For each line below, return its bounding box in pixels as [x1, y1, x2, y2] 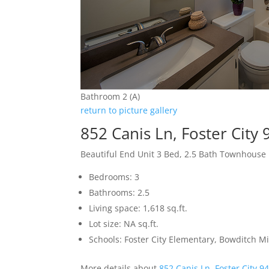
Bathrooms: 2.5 [89, 187, 150, 199]
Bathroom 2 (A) [80, 91, 141, 103]
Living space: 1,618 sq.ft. [89, 202, 188, 214]
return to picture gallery [80, 104, 178, 116]
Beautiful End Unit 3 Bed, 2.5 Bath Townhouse [80, 148, 267, 160]
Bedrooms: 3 [89, 171, 140, 183]
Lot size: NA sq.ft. [89, 218, 159, 230]
